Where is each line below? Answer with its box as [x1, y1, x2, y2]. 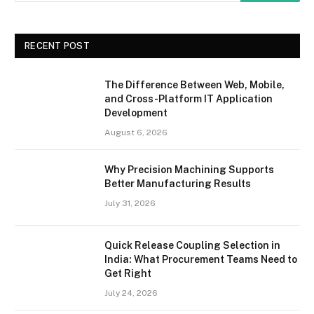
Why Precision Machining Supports [104, 163, 274, 175]
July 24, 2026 [104, 287, 158, 298]
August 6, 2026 [104, 127, 168, 137]
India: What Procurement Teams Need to [104, 253, 297, 265]
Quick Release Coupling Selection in [104, 239, 280, 251]
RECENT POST [25, 40, 90, 51]
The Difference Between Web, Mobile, [104, 78, 285, 90]
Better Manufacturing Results [104, 177, 251, 189]
